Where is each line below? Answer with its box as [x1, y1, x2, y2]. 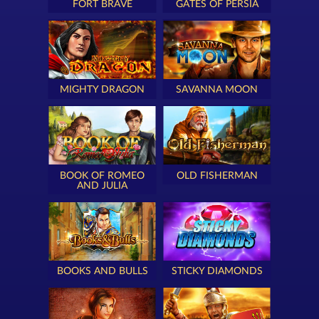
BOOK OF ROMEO [60, 170, 145, 181]
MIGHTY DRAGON [60, 85, 145, 95]
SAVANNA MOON [176, 85, 258, 95]
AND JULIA [77, 180, 127, 191]
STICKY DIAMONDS [171, 266, 263, 277]
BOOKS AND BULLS [56, 266, 148, 277]
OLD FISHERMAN [176, 170, 258, 181]
